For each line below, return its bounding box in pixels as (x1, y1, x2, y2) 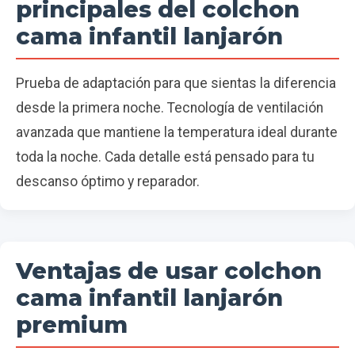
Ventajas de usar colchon (16, 256, 322, 284)
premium (16, 310, 128, 338)
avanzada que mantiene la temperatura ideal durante (16, 124, 338, 140)
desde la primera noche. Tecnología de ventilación (16, 99, 323, 116)
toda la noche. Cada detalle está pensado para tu (16, 148, 315, 165)
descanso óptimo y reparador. (16, 173, 200, 189)
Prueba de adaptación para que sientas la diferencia (16, 74, 336, 91)
